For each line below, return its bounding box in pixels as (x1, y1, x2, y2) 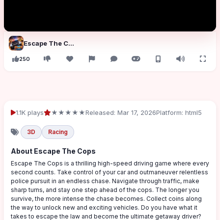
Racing (48, 128, 68, 136)
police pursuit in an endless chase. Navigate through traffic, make (11, 177, 199, 185)
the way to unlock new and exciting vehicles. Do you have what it (11, 204, 197, 211)
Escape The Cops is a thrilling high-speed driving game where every (11, 160, 209, 167)
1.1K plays (16, 109, 44, 116)
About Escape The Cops (11, 147, 96, 155)
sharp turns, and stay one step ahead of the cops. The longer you (11, 186, 199, 193)
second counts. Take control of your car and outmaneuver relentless (11, 168, 208, 176)
